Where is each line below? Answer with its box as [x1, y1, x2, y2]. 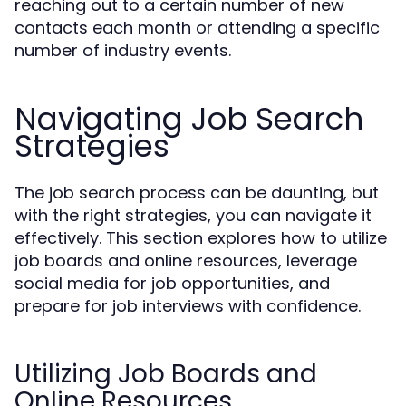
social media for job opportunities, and [14, 272, 330, 295]
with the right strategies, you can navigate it [14, 204, 372, 227]
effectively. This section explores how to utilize [14, 227, 387, 249]
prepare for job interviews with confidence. [14, 295, 361, 317]
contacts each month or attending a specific [14, 16, 380, 39]
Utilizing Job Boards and [14, 356, 317, 391]
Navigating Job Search [14, 97, 363, 140]
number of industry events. [14, 39, 231, 62]
